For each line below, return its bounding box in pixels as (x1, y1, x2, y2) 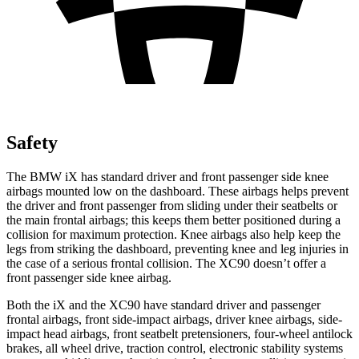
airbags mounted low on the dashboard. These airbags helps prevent (6, 184, 349, 198)
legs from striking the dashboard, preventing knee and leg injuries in (6, 241, 349, 256)
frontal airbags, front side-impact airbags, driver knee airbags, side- (6, 312, 342, 326)
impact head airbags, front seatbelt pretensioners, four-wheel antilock (6, 326, 353, 341)
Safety (6, 131, 58, 153)
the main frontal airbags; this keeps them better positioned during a (6, 212, 341, 227)
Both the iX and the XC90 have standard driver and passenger (6, 297, 321, 312)
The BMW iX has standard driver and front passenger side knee (6, 169, 329, 184)
